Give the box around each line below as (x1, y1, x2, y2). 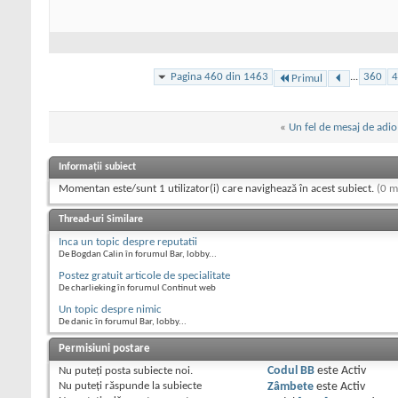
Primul (291, 72, 322, 84)
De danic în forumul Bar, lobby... (59, 316, 187, 327)
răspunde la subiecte (102, 379, 202, 392)
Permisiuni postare (59, 342, 150, 354)
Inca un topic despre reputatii (59, 235, 197, 248)
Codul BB (267, 364, 314, 377)
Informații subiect (59, 161, 136, 172)
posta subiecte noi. (102, 364, 193, 377)
